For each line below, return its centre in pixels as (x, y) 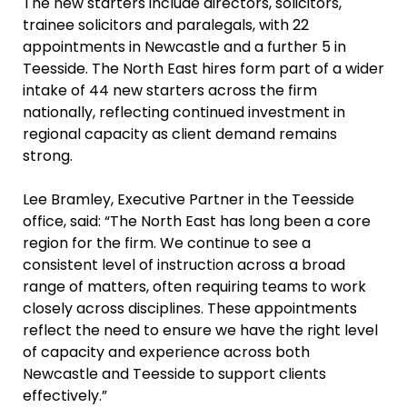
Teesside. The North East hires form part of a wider (203, 68)
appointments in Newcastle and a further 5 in (184, 46)
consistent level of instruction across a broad (184, 264)
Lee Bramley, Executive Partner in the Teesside (189, 199)
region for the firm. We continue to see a (167, 243)
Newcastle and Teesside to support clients (174, 373)
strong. (48, 155)
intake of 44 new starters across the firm (170, 90)
